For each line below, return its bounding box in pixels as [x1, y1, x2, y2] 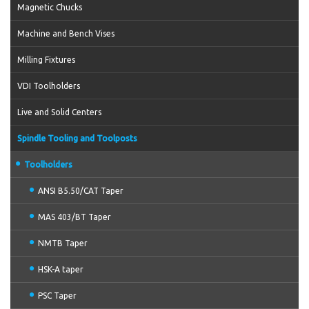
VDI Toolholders [17, 81, 80, 90]
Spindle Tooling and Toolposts [17, 134, 137, 143]
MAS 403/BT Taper [38, 212, 111, 221]
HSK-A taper [38, 265, 83, 274]
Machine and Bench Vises [17, 29, 114, 38]
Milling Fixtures [17, 55, 75, 64]
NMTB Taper [38, 239, 88, 248]
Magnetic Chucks [17, 3, 82, 12]
